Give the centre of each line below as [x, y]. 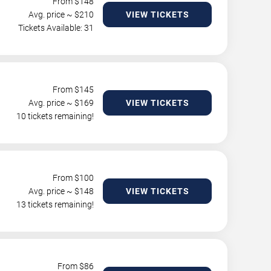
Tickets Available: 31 [56, 28]
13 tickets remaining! [55, 204]
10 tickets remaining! [55, 116]
